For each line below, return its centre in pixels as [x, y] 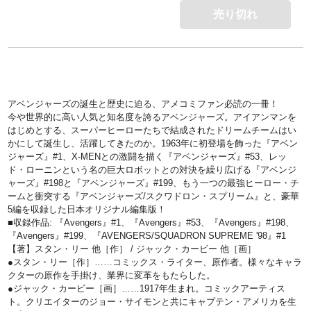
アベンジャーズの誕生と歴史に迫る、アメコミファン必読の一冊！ [143, 104]
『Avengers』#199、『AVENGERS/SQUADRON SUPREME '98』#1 [147, 236]
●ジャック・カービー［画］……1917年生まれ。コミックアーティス [147, 289]
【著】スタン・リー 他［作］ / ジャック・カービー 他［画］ [132, 249]
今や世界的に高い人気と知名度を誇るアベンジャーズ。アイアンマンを [152, 117]
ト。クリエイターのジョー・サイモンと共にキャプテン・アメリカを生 [152, 302]
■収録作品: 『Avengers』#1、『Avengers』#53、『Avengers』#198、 [151, 223]
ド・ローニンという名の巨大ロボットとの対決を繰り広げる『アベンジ [152, 170]
